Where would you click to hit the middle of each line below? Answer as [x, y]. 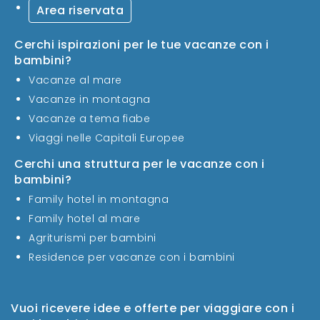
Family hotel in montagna [99, 199]
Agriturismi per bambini [92, 237]
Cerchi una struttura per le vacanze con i [140, 164]
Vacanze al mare [75, 80]
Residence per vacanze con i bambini [132, 257]
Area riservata [80, 10]
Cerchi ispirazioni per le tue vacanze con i [142, 44]
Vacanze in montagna [90, 99]
